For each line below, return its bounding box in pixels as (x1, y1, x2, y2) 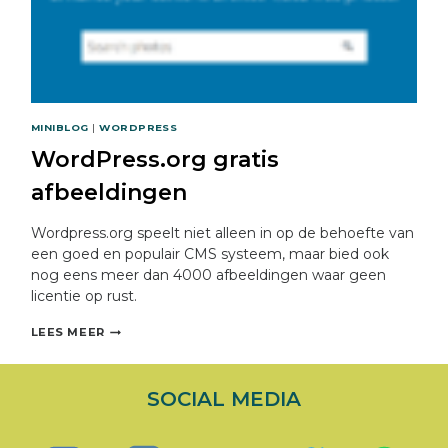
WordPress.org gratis (30, 146, 279, 174)
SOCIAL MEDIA (146, 386, 301, 411)
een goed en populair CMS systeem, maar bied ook (30, 245, 389, 264)
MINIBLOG (30, 122, 89, 134)
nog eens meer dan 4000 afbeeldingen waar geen (30, 266, 386, 285)
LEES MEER (30, 325, 105, 340)
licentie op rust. (30, 287, 137, 306)
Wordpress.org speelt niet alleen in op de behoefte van (30, 224, 414, 243)
